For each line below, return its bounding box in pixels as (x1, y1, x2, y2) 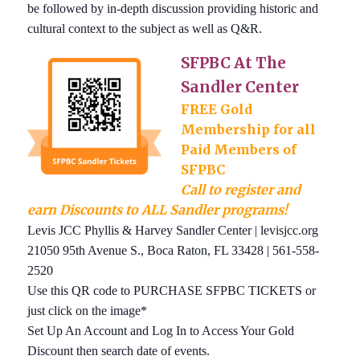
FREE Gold (181, 100, 253, 117)
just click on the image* (27, 303, 148, 317)
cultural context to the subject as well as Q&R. (27, 21, 263, 35)
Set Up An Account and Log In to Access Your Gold (27, 323, 295, 337)
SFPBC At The (181, 53, 287, 72)
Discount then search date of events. (27, 343, 211, 358)
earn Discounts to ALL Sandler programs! (27, 201, 288, 218)
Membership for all (181, 121, 317, 137)
